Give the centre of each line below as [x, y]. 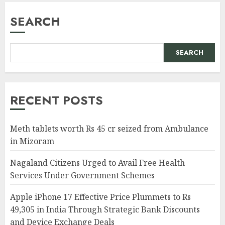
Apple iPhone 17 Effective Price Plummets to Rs [100, 197]
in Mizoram [32, 141]
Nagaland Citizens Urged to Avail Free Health [97, 162]
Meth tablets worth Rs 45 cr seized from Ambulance [109, 128]
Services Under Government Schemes [82, 175]
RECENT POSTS [57, 100]
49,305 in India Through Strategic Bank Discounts [105, 209]
